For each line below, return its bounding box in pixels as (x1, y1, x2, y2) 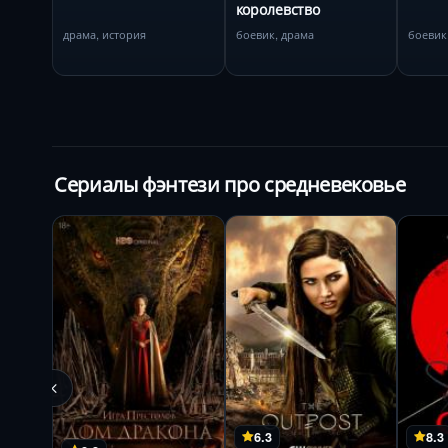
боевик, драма (235, 25, 314, 42)
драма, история (63, 25, 146, 42)
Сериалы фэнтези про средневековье (54, 169, 406, 198)
